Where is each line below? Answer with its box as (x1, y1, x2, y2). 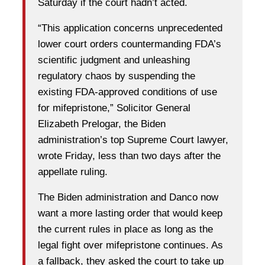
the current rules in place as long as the (38, 224, 213, 235)
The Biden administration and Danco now (38, 192, 218, 203)
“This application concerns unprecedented (38, 22, 222, 34)
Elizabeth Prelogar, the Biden (38, 118, 166, 130)
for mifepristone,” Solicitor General (38, 102, 190, 114)
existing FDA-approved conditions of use (38, 86, 217, 98)
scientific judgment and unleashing (38, 54, 190, 66)
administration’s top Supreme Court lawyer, (38, 134, 228, 146)
